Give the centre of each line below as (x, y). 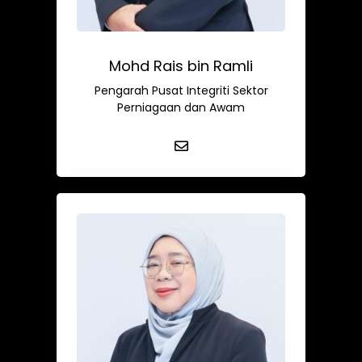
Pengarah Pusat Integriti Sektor (181, 91)
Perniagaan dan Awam (181, 108)
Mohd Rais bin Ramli (181, 66)
